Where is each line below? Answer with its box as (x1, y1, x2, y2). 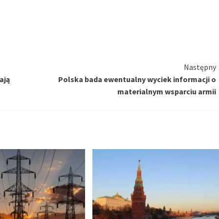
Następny (183, 62, 216, 72)
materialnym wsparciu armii (117, 87, 216, 97)
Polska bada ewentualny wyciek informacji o (58, 74, 216, 85)
